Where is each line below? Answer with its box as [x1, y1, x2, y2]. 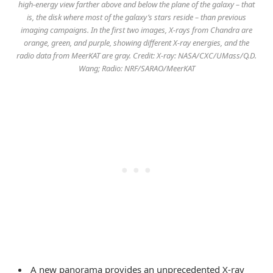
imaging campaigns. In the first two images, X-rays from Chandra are [21, 24, 252, 36]
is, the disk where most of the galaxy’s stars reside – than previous [27, 12, 246, 23]
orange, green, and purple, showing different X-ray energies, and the [24, 37, 249, 49]
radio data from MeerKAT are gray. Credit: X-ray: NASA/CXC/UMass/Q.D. [16, 50, 257, 62]
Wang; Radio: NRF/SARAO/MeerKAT [78, 63, 195, 74]
